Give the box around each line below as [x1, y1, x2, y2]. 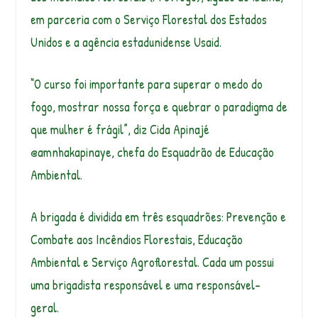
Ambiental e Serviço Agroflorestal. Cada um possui [30, 253, 274, 272]
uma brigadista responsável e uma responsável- [30, 276, 261, 295]
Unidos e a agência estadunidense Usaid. [30, 33, 221, 52]
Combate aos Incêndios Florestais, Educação [30, 231, 243, 249]
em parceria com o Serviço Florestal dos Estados [30, 11, 267, 29]
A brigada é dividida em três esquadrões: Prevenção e [30, 208, 286, 226]
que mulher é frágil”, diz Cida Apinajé [30, 121, 209, 139]
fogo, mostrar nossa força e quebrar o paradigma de [30, 98, 287, 116]
